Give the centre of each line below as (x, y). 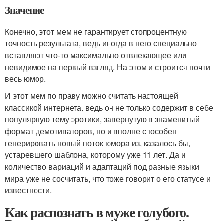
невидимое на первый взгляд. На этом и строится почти (108, 67)
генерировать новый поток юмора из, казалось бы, (98, 143)
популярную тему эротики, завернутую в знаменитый (102, 119)
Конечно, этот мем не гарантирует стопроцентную (96, 31)
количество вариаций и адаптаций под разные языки (102, 166)
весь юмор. (25, 78)
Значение (24, 10)
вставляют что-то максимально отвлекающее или (96, 55)
